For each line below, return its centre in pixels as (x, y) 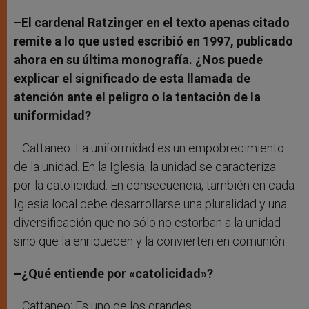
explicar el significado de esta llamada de (132, 79)
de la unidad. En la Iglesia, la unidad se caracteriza (145, 167)
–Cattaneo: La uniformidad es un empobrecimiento (149, 148)
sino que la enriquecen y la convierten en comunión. (150, 241)
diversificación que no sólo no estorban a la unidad (147, 223)
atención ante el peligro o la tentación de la (137, 97)
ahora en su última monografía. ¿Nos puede (138, 60)
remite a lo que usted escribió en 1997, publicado (153, 41)
